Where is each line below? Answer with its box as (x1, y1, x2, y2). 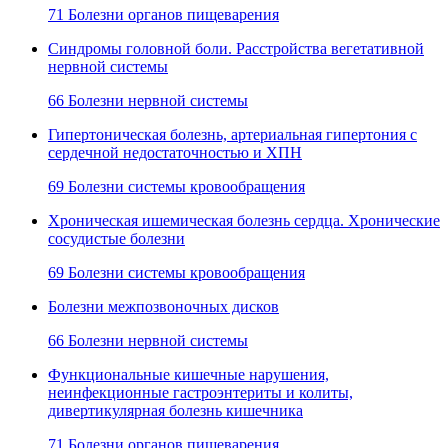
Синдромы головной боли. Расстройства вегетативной (48, 39, 424, 57)
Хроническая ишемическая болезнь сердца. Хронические (48, 211, 440, 229)
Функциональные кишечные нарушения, (48, 365, 329, 383)
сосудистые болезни (48, 229, 185, 247)
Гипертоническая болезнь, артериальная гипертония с (48, 125, 417, 143)
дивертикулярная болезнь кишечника (48, 401, 303, 419)
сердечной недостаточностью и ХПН (48, 143, 302, 161)
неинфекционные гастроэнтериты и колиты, (48, 383, 353, 401)
